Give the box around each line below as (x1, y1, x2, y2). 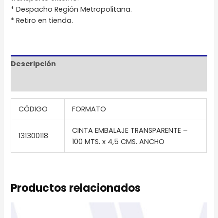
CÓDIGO (18, 104, 48, 114)
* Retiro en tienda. (11, 16, 73, 26)
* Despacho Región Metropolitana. (11, 4, 132, 15)
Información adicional (11, 77, 94, 87)
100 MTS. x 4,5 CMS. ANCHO (72, 137, 165, 147)
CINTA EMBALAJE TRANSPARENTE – (72, 126, 188, 136)
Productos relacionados (11, 180, 141, 196)
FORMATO (72, 104, 107, 114)
